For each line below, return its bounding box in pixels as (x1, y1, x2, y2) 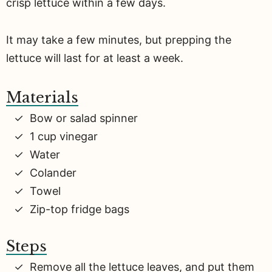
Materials (6, 88, 78, 106)
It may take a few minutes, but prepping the (6, 33, 231, 47)
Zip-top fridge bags (30, 202, 129, 216)
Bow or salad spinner (30, 111, 138, 124)
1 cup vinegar (30, 129, 98, 143)
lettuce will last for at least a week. (6, 52, 183, 65)
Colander (30, 166, 76, 179)
